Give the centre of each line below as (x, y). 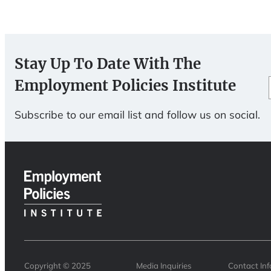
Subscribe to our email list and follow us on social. (137, 114)
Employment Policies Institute (125, 85)
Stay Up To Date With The (108, 64)
